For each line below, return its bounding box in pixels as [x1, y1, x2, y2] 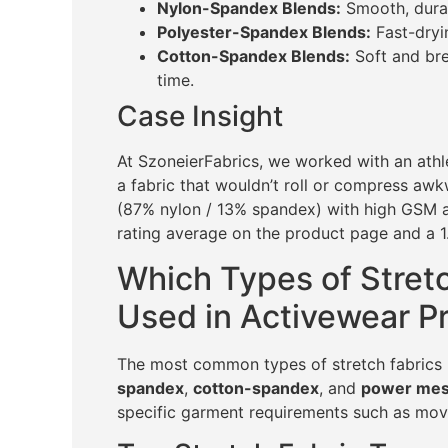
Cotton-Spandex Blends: [157, 46, 350, 67]
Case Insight [117, 99, 283, 134]
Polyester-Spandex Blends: [157, 22, 371, 43]
